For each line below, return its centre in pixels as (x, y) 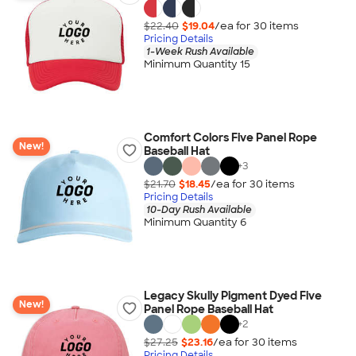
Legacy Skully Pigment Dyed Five (232, 296)
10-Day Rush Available (199, 209)
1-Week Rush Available (200, 51)
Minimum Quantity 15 (197, 64)
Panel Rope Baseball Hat (208, 309)
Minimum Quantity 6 (195, 222)
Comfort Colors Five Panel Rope (230, 137)
